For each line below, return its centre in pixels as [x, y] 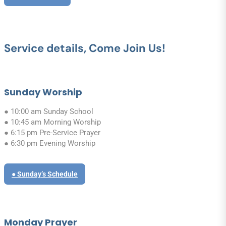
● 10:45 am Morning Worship [52, 122]
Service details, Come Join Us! [85, 48]
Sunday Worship [43, 92]
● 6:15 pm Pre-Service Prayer [52, 132]
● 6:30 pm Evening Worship [50, 143]
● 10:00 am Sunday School [49, 111]
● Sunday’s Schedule [45, 174]
